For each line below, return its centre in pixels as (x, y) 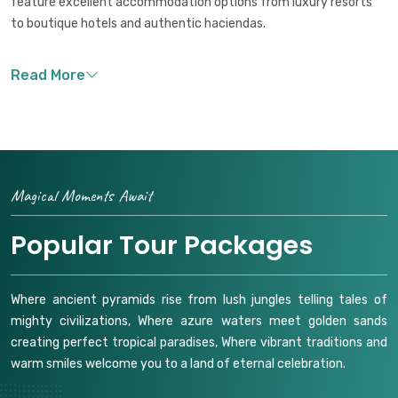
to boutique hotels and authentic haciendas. (138, 24)
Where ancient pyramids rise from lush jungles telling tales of (199, 300)
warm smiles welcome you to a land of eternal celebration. (178, 364)
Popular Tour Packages (162, 246)
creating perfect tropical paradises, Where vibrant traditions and (199, 343)
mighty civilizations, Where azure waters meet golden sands (199, 322)
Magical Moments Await (81, 196)
